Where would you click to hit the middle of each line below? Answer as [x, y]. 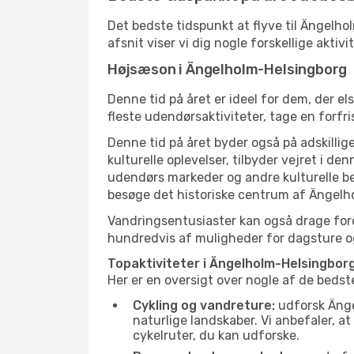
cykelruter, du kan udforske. [216, 335]
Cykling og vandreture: [204, 305]
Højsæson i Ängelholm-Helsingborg [228, 70]
